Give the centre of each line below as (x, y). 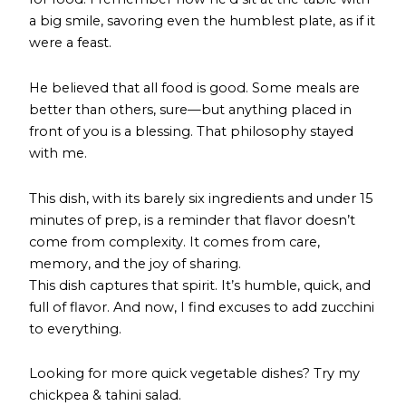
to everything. (76, 329)
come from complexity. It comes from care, (175, 242)
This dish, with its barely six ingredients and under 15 (202, 198)
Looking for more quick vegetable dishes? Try (184, 374)
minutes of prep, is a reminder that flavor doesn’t (193, 220)
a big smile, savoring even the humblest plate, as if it (203, 21)
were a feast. (71, 43)
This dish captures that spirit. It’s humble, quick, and (200, 285)
